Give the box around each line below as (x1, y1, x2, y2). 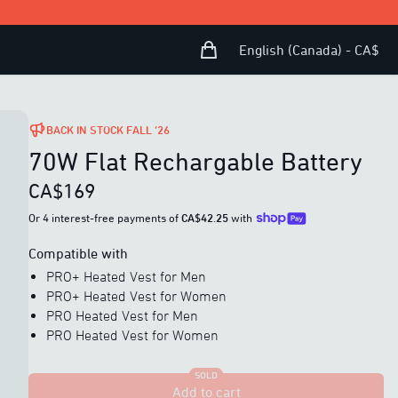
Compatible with (28, 245, 128, 261)
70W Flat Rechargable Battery (28, 147, 362, 176)
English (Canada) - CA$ (239, 42, 379, 58)
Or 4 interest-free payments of (28, 211, 179, 225)
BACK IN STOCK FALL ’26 (46, 123, 170, 137)
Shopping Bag (197, 40, 282, 56)
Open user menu (219, 41, 322, 57)
